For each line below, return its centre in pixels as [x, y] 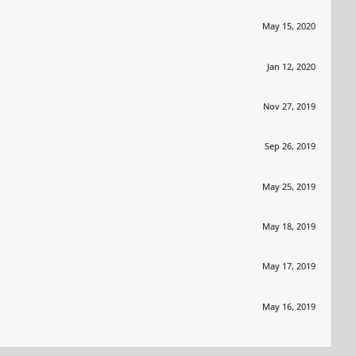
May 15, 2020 [289, 26]
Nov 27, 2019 [289, 106]
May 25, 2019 [289, 186]
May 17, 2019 [289, 266]
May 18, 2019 [289, 226]
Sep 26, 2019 [290, 146]
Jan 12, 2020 [291, 66]
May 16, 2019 [289, 306]
